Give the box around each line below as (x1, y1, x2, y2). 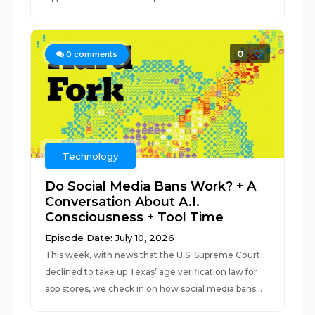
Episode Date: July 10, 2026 (45, 232, 175, 243)
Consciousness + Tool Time (45, 210, 224, 225)
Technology (63, 150, 119, 162)
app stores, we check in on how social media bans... (45, 283, 263, 294)
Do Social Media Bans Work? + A (45, 179, 257, 194)
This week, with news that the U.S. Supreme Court (45, 250, 261, 260)
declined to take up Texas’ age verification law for (45, 266, 258, 277)
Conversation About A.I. (45, 194, 200, 210)
